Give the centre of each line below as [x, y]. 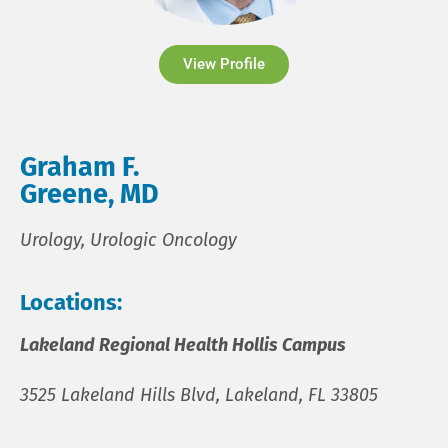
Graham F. [79, 166]
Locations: [71, 302]
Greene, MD [89, 193]
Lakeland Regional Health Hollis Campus [183, 344]
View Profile [224, 63]
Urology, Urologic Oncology [128, 239]
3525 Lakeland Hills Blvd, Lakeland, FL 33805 [199, 394]
